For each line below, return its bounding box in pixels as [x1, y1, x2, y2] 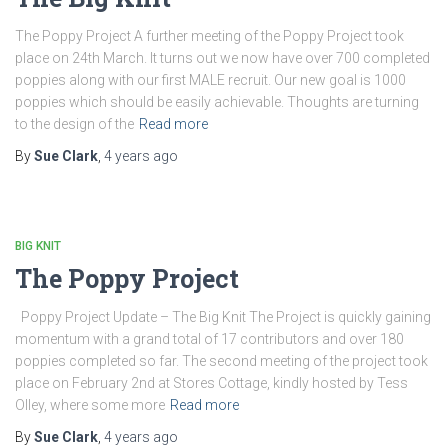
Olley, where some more [15, 396, 165, 413]
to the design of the [15, 115, 134, 132]
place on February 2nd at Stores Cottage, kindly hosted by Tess [15, 374, 408, 391]
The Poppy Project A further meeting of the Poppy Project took [15, 27, 404, 44]
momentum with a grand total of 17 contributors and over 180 [15, 330, 404, 347]
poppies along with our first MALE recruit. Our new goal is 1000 [15, 71, 406, 88]
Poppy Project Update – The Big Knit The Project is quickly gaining [15, 308, 431, 325]
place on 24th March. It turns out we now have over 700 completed [15, 49, 430, 66]
